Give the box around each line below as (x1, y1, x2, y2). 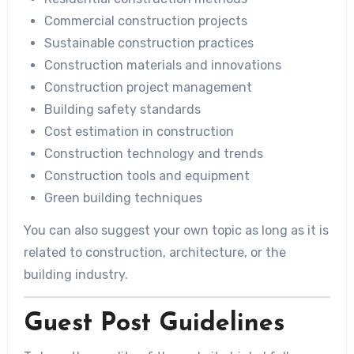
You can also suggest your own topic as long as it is (23, 223, 329, 239)
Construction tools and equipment (43, 168, 250, 184)
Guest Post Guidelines (23, 311, 284, 337)
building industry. (23, 267, 128, 283)
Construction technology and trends (43, 146, 263, 162)
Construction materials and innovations (43, 58, 281, 73)
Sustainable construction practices (43, 36, 254, 51)
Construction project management (43, 80, 252, 96)
